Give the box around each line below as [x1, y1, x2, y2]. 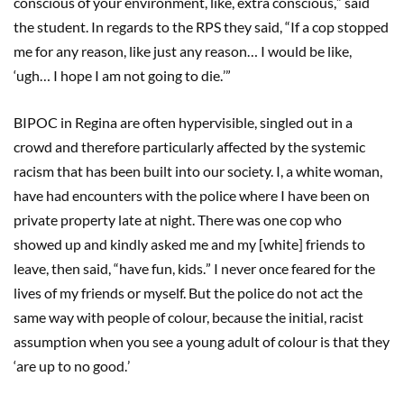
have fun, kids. [119, 259, 206, 277]
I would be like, [261, 41, 352, 60]
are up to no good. [16, 356, 127, 374]
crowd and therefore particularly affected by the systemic [14, 137, 365, 155]
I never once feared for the [214, 259, 375, 277]
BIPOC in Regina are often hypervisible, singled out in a [14, 113, 353, 131]
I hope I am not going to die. [53, 66, 223, 84]
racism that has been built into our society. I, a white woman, [14, 161, 382, 179]
